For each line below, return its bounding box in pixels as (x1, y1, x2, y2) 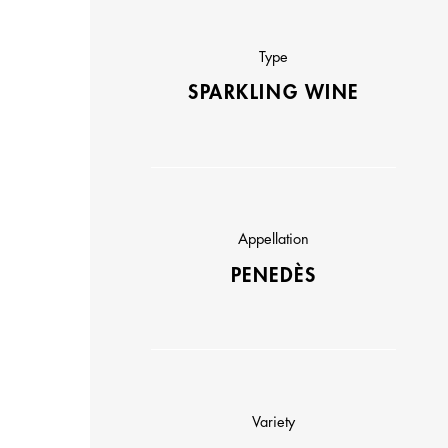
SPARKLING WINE (188, 83, 359, 103)
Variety (251, 414, 295, 430)
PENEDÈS (230, 265, 317, 285)
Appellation (237, 232, 309, 248)
